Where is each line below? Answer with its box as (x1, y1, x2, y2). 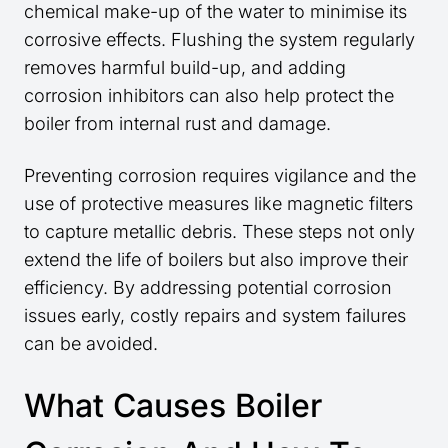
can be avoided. (24, 333, 158, 355)
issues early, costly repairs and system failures (24, 305, 406, 327)
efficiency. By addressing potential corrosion (24, 277, 392, 299)
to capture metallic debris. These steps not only (24, 221, 415, 243)
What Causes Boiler (24, 386, 322, 426)
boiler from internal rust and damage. (24, 113, 331, 135)
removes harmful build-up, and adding (24, 57, 346, 79)
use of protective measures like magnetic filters (24, 193, 413, 215)
